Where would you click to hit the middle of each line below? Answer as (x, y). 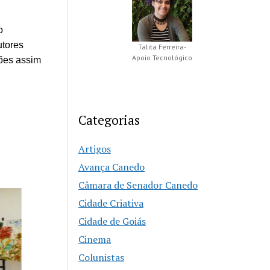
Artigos (95, 149)
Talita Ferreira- (162, 47)
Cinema (95, 240)
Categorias (109, 120)
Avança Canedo (112, 167)
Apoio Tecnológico (162, 58)
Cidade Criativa (111, 203)
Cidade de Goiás (112, 221)
